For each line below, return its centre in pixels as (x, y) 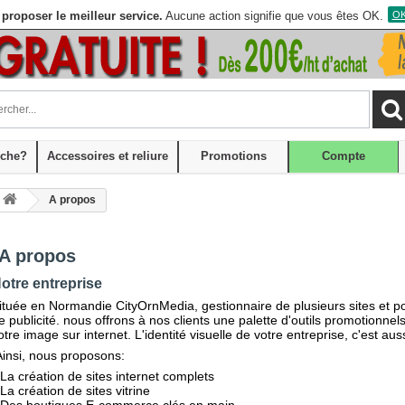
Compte (344, 156)
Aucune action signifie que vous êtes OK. (274, 16)
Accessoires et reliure (108, 156)
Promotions (233, 156)
